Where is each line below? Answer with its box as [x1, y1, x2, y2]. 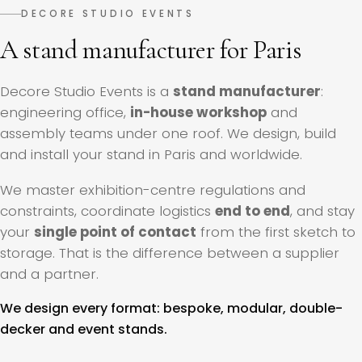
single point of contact [34, 221, 196, 242]
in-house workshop [130, 103, 267, 123]
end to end [215, 200, 290, 221]
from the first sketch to [196, 221, 356, 242]
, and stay [290, 200, 355, 221]
